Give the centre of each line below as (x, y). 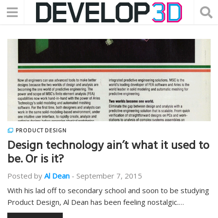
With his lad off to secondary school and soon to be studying (108, 190)
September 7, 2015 (109, 176)
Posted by (25, 176)
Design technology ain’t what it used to (108, 147)
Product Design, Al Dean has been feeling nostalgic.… (96, 202)
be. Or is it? (36, 161)
